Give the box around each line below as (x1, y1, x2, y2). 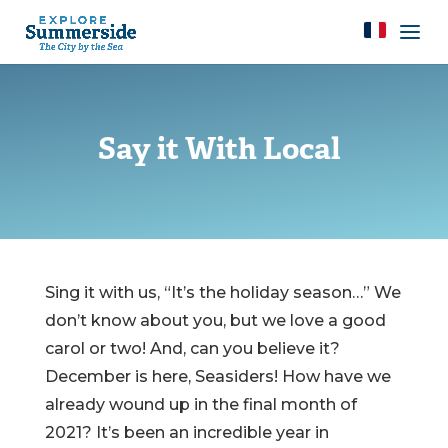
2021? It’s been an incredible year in (44, 423, 329, 442)
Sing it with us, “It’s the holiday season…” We (44, 283, 401, 302)
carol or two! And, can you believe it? (44, 339, 340, 358)
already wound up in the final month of (44, 395, 357, 414)
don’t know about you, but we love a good (44, 311, 386, 330)
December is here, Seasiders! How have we (44, 367, 391, 386)
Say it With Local (97, 133, 340, 170)
